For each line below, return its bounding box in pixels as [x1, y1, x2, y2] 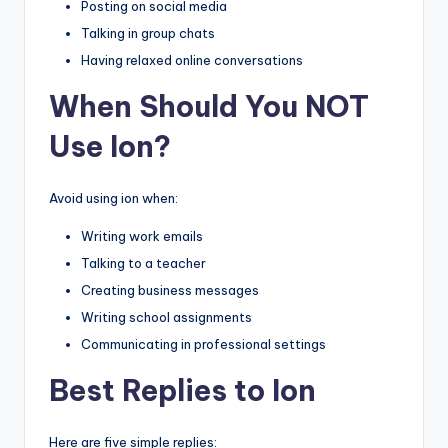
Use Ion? [49, 127, 171, 165]
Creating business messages [81, 282, 259, 299]
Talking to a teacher [81, 254, 206, 271]
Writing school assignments [81, 309, 252, 326]
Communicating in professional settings [81, 336, 326, 353]
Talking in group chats [81, 24, 215, 41]
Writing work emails [81, 227, 203, 244]
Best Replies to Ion [49, 372, 316, 410]
